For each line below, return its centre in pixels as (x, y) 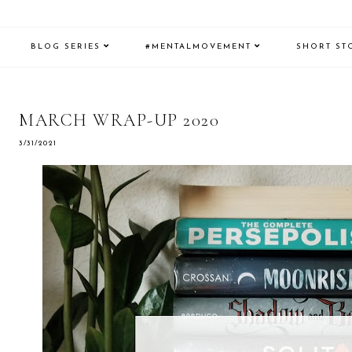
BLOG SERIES (66, 47)
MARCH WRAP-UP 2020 (119, 120)
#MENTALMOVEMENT (198, 47)
